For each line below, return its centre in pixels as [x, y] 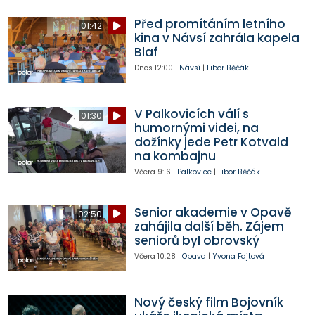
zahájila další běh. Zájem [209, 226]
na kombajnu [175, 156]
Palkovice [194, 172]
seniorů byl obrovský [197, 240]
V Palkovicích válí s [191, 114]
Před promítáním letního [210, 24]
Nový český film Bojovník [208, 302]
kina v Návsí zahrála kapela [217, 38]
